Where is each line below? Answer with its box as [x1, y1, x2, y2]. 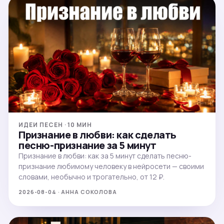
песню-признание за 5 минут [18, 138, 156, 152]
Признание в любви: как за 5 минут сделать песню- [18, 150, 191, 160]
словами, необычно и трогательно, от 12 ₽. [18, 171, 164, 181]
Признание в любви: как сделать [18, 127, 176, 141]
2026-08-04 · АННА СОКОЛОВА [18, 187, 117, 195]
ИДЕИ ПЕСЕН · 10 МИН [18, 120, 92, 129]
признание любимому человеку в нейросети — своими [18, 161, 204, 171]
